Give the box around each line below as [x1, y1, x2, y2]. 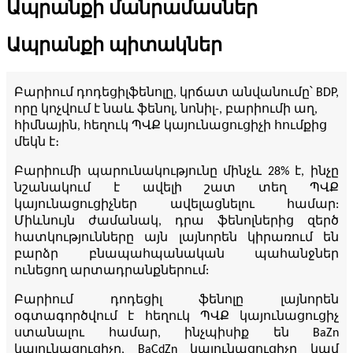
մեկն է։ [14, 136, 59, 150]
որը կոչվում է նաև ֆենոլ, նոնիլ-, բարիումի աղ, [14, 103, 318, 117]
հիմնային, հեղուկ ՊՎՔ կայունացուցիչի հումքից [14, 120, 327, 133]
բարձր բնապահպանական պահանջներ [14, 248, 339, 262]
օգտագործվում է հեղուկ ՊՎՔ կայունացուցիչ [14, 310, 339, 324]
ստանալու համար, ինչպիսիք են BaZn [14, 327, 339, 340]
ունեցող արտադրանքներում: [14, 265, 209, 278]
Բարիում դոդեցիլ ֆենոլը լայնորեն [14, 294, 339, 307]
